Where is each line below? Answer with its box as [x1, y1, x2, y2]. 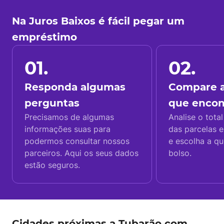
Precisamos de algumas [24, 112, 114, 122]
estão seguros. [24, 160, 80, 170]
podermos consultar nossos [24, 136, 129, 146]
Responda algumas [24, 81, 125, 93]
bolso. [168, 148, 191, 158]
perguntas [24, 97, 79, 109]
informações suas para [24, 124, 110, 134]
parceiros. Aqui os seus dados [24, 148, 138, 158]
